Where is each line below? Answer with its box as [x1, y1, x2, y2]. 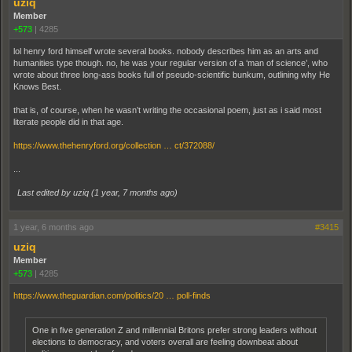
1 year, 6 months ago [13, 222, 93, 232]
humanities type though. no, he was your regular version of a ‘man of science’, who [13, 58, 328, 68]
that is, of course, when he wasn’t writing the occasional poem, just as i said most [13, 105, 321, 115]
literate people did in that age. [13, 117, 123, 126]
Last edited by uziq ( [17, 188, 94, 197]
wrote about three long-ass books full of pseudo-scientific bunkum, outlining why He [13, 70, 330, 79]
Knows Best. [13, 82, 61, 91]
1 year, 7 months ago [94, 188, 174, 197]
